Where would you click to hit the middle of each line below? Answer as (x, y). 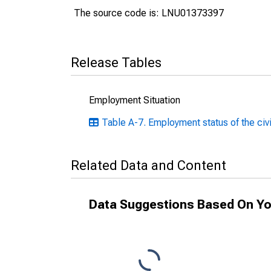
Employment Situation (135, 100)
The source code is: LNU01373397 (149, 13)
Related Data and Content (149, 165)
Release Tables (116, 63)
